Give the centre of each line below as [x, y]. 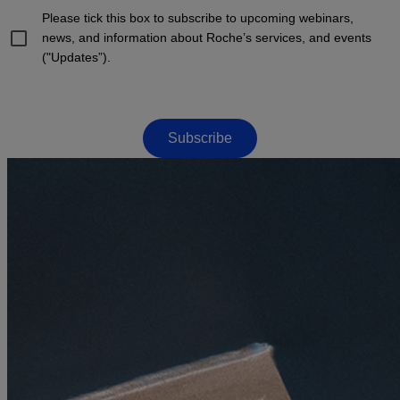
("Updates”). [76, 57]
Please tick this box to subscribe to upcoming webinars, [197, 17]
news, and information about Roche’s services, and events [206, 37]
